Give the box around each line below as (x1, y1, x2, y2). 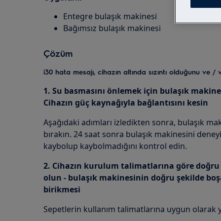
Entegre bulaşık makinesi (63, 11, 157, 22)
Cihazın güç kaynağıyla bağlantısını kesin (43, 97, 208, 108)
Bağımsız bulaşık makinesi (63, 23, 161, 34)
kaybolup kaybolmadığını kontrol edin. (43, 141, 187, 151)
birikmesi (43, 184, 80, 195)
